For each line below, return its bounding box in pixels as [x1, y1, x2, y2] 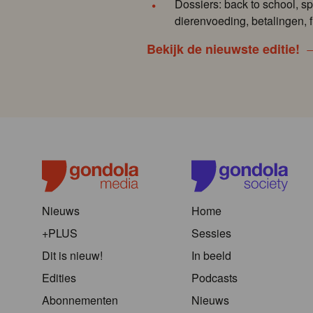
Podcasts [191, 270, 238, 286]
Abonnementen [42, 292, 118, 309]
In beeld [191, 247, 231, 264]
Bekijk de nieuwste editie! [147, 40, 300, 59]
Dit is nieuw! [42, 247, 103, 264]
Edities [42, 270, 76, 286]
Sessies [191, 225, 231, 242]
